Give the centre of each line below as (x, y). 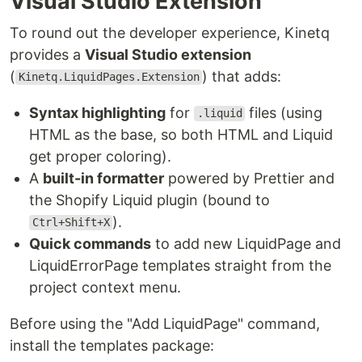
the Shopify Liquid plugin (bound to (149, 200)
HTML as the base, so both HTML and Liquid (181, 134)
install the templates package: (112, 345)
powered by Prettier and (249, 178)
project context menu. (105, 287)
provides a (47, 54)
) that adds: (242, 76)
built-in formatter (103, 178)
